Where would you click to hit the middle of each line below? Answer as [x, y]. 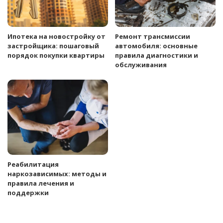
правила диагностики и [157, 55]
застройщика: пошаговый [53, 46]
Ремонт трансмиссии [153, 36]
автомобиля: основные [156, 46]
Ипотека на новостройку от [56, 36]
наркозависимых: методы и [57, 174]
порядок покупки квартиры [56, 55]
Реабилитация [33, 165]
